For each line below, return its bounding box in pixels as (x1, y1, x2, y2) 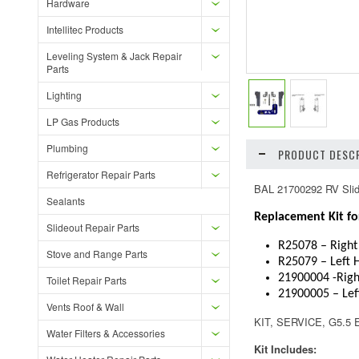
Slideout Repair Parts (46, 220, 139, 234)
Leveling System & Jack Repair (46, 49, 182, 63)
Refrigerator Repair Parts (46, 167, 155, 181)
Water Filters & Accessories (46, 326, 165, 340)
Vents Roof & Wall (46, 300, 124, 313)
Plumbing (46, 141, 88, 155)
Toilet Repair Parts (46, 273, 127, 287)
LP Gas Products (46, 115, 119, 128)
